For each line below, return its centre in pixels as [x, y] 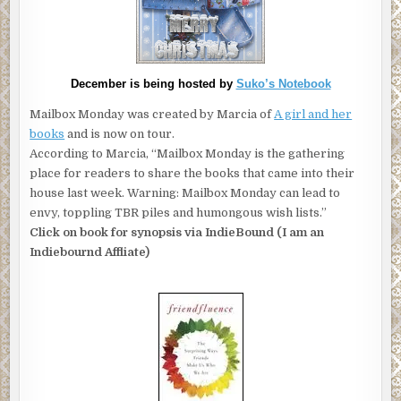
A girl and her [313, 115]
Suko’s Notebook [283, 84]
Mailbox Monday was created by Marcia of [152, 115]
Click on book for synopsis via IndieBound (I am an [177, 233]
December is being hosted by [153, 84]
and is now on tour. [120, 134]
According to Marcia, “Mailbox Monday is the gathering [188, 154]
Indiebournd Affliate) [90, 252]
